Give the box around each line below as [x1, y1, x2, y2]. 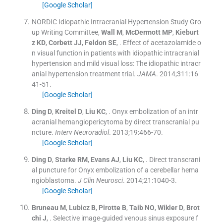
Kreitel [55, 107, 76, 115]
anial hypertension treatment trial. [31, 69, 136, 78]
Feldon [84, 38, 107, 47]
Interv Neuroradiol [55, 128, 109, 136]
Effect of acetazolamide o [122, 38, 201, 47]
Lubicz [68, 203, 90, 212]
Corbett [48, 38, 72, 47]
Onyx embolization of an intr [111, 107, 198, 115]
